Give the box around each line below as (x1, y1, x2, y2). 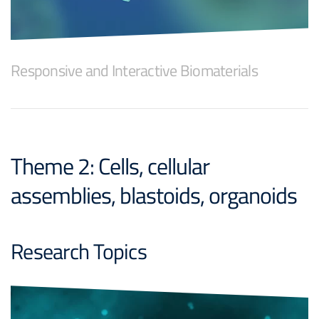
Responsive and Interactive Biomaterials (11, 58, 258, 83)
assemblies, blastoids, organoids (11, 177, 297, 214)
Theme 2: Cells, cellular (11, 148, 209, 184)
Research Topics (11, 235, 147, 268)
